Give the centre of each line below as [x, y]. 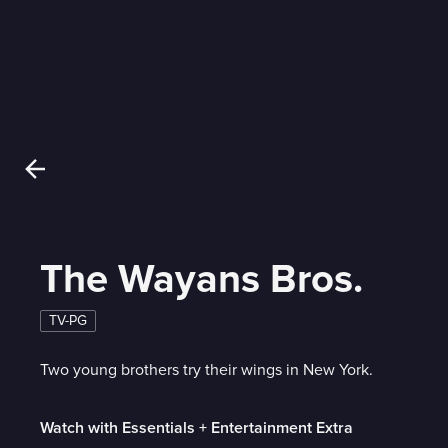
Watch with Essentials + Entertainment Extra [196, 427]
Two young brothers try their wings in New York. [206, 369]
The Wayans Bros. [201, 279]
